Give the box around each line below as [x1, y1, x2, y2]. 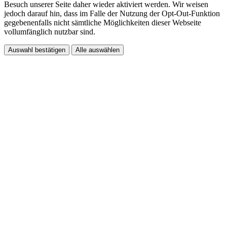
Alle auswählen [75, 46, 120, 54]
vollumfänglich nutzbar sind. [4, 27, 95, 36]
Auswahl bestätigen [8, 46, 65, 54]
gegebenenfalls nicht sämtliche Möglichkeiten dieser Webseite [4, 18, 201, 27]
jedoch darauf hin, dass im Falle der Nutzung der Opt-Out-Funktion [4, 9, 220, 18]
